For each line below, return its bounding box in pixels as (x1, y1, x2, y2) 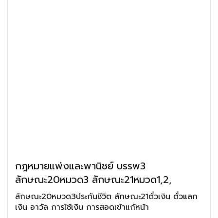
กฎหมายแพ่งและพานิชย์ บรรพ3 (15, 159, 145, 173)
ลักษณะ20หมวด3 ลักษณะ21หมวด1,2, (15, 172, 172, 187)
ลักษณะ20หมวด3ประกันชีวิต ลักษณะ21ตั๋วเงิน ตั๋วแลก (15, 191, 114, 202)
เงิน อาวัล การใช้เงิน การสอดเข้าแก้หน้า (15, 201, 149, 213)
